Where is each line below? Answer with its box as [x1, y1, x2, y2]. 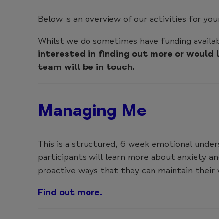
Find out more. [38, 186, 102, 197]
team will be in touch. [38, 61, 135, 72]
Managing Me [38, 99, 147, 121]
